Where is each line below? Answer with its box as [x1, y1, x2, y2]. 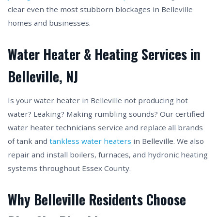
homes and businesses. [8, 18, 91, 28]
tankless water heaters [49, 136, 131, 146]
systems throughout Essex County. [8, 163, 131, 173]
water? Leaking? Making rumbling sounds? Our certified [8, 109, 204, 119]
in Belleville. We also [131, 136, 204, 146]
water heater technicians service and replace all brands [8, 123, 203, 132]
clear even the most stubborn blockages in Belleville [8, 4, 193, 14]
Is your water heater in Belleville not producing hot [8, 95, 188, 105]
